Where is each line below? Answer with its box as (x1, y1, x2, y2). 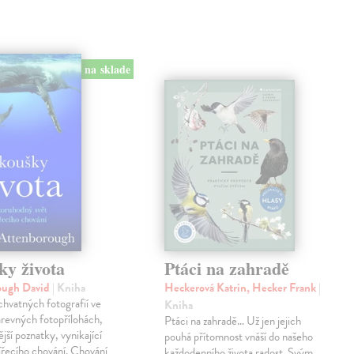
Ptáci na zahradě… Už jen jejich (164, 312, 302, 330)
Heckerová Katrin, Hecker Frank (164, 279, 319, 297)
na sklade (84, 61, 130, 78)
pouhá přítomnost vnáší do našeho (164, 328, 314, 346)
